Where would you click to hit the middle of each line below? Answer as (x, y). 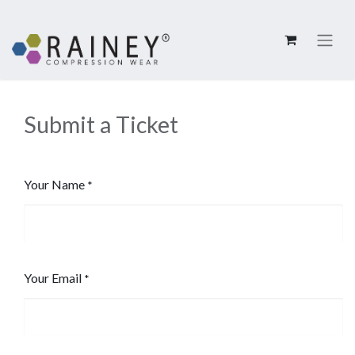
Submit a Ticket (101, 124)
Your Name (54, 184)
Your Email (53, 278)
